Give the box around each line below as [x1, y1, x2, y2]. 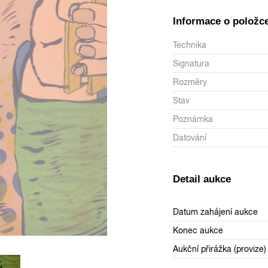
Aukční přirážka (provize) [173, 243, 267, 254]
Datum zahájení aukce [173, 206, 258, 217]
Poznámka [173, 114, 213, 124]
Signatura [173, 58, 209, 68]
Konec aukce [173, 225, 224, 235]
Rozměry [173, 77, 207, 87]
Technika [173, 39, 206, 50]
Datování [173, 132, 206, 142]
